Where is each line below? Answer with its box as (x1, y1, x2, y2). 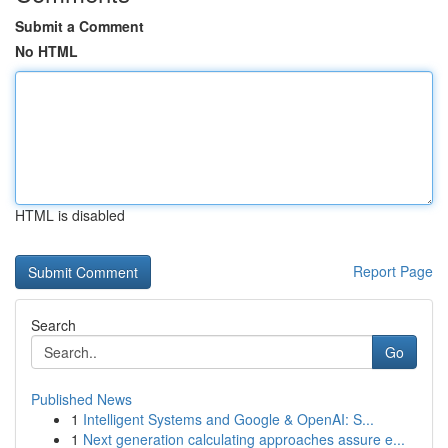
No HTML (15, 41, 78, 61)
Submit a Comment (15, 16, 144, 36)
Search (31, 315, 76, 335)
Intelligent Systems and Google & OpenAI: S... (83, 409, 374, 429)
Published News (31, 389, 132, 409)
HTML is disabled (15, 205, 125, 225)
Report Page (353, 261, 433, 281)
